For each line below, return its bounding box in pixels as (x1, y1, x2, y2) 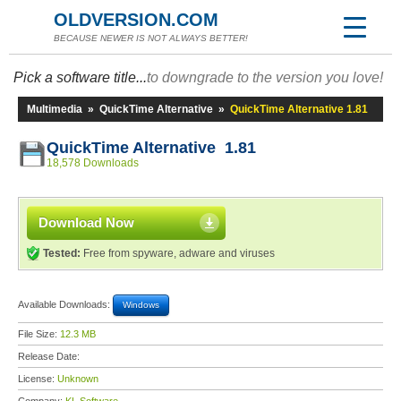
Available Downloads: (18, 298, 113, 310)
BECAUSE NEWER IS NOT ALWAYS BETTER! (54, 33, 248, 43)
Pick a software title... (13, 70, 147, 85)
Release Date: (18, 351, 82, 362)
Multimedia (27, 103, 82, 115)
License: (18, 373, 57, 384)
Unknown (57, 373, 98, 384)
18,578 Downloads (47, 157, 139, 169)
